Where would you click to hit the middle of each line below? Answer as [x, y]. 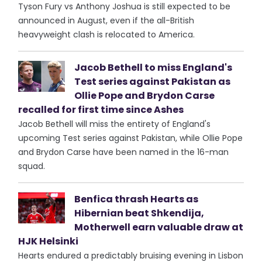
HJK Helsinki [49, 241]
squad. [32, 166]
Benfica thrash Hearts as [137, 199]
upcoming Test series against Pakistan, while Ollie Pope [131, 138]
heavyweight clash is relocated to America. [107, 35]
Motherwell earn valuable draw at [159, 227]
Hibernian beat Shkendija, [139, 213]
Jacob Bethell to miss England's [154, 68]
